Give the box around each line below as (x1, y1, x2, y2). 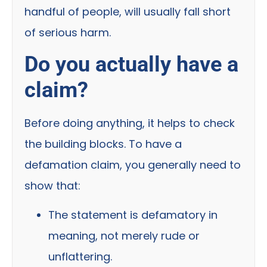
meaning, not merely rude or (48, 228, 200, 243)
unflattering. (48, 249, 112, 264)
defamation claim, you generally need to (24, 157, 241, 172)
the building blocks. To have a (24, 136, 182, 151)
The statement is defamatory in (48, 207, 218, 222)
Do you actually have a (24, 51, 238, 77)
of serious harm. (24, 25, 111, 41)
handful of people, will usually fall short (24, 4, 231, 20)
